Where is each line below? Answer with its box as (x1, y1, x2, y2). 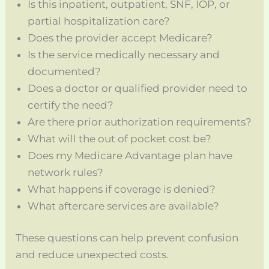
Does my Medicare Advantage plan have (28, 149, 233, 162)
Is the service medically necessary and (28, 48, 220, 61)
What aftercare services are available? (28, 199, 220, 212)
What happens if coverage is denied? (28, 183, 216, 195)
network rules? (28, 166, 104, 178)
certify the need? (28, 98, 114, 111)
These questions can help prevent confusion (16, 232, 239, 244)
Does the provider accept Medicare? (28, 31, 213, 44)
